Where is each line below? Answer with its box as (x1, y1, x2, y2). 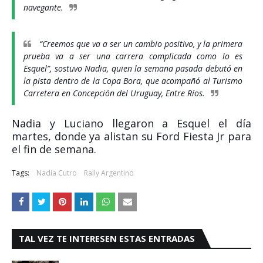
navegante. (23, 2, 63, 13)
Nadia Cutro (36, 168, 77, 178)
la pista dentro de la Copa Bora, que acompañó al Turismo (23, 75, 242, 86)
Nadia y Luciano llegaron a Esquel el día (12, 116, 251, 130)
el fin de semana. (12, 142, 96, 156)
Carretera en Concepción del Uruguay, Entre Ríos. (23, 87, 205, 99)
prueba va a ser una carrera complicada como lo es (23, 50, 242, 62)
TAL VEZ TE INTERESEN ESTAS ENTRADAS (19, 232, 195, 244)
